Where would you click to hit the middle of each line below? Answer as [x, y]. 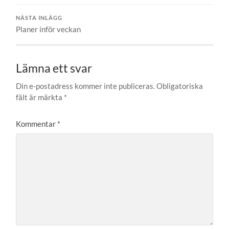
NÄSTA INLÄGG [39, 18]
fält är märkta [40, 97]
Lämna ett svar [54, 68]
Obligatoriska [180, 86]
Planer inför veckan [49, 29]
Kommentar [37, 124]
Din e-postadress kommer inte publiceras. [86, 86]
